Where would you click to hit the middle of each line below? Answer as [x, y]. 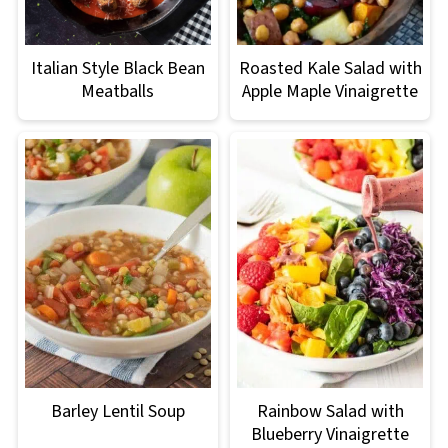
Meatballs [118, 92]
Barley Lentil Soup [117, 411]
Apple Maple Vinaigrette [330, 92]
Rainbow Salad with [330, 411]
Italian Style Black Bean [117, 69]
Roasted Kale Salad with [330, 69]
